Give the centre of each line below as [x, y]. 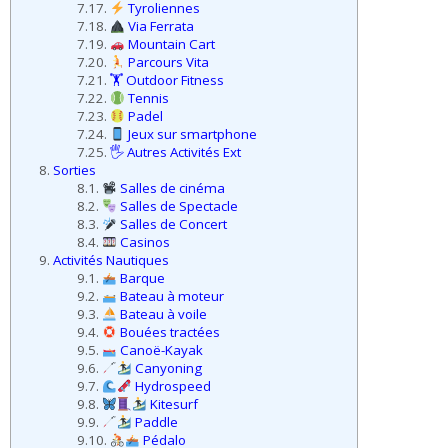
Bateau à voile [162, 314]
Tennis [147, 98]
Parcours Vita [167, 62]
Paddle [155, 422]
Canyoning [167, 368]
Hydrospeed [172, 386]
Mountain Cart [170, 44]
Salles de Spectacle [178, 206]
